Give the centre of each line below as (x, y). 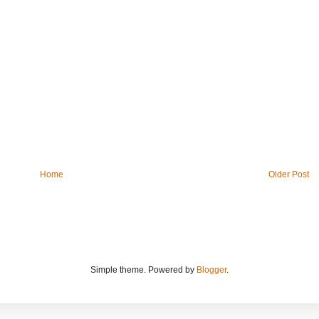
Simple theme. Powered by (143, 270)
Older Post (289, 174)
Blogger (211, 270)
